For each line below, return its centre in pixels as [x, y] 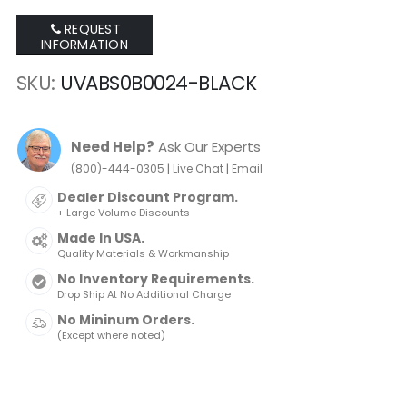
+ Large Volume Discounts [123, 213]
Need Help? [112, 147]
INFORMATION [84, 44]
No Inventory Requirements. [155, 279]
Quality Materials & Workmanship [143, 254]
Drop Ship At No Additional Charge [144, 295]
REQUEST [93, 29]
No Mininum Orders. [125, 320]
